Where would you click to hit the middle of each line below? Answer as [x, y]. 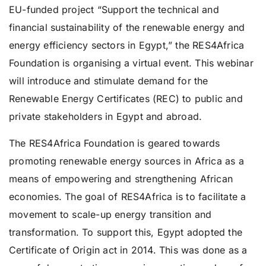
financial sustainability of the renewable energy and [127, 27]
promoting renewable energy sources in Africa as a [126, 161]
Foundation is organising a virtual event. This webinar [131, 63]
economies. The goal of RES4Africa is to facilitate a [128, 197]
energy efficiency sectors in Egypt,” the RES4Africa [127, 45]
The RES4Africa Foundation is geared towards [115, 143]
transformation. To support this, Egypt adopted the [126, 232]
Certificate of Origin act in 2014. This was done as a [128, 250]
